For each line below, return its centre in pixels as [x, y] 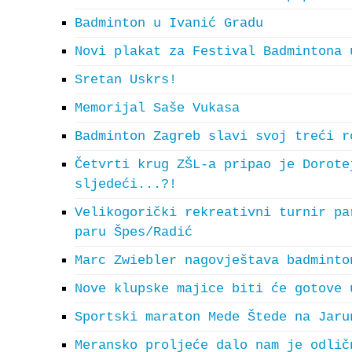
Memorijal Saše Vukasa [157, 108]
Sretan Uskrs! [126, 80]
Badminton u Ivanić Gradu [169, 23]
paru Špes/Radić [134, 232]
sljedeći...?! [126, 184]
